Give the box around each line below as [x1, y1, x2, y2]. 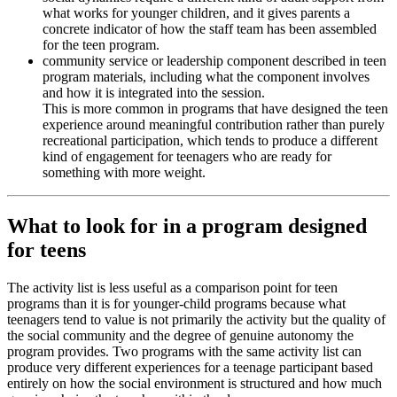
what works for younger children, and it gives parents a [43, 5, 350, 21]
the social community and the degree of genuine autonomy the [7, 328, 354, 343]
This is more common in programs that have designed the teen [43, 101, 388, 117]
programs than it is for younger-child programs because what [7, 296, 346, 311]
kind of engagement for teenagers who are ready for [43, 149, 331, 165]
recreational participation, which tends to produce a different [43, 133, 378, 149]
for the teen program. [43, 37, 160, 53]
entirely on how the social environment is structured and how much [7, 376, 382, 391]
